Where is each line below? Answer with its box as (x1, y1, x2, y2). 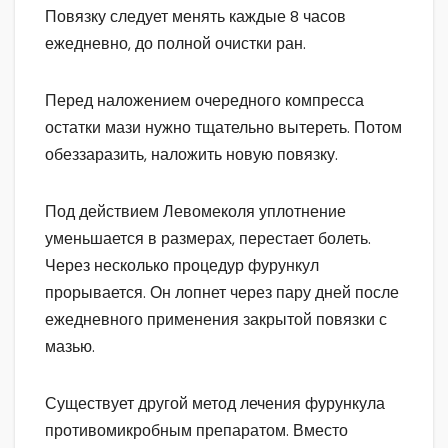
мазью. (45, 336, 95, 358)
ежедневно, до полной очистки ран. (45, 33, 306, 55)
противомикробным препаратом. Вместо (45, 420, 348, 442)
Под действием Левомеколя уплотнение (45, 201, 346, 223)
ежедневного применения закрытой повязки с (45, 309, 387, 331)
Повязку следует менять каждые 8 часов (45, 6, 346, 28)
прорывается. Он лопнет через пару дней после (45, 282, 399, 304)
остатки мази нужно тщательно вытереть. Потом (45, 117, 402, 139)
